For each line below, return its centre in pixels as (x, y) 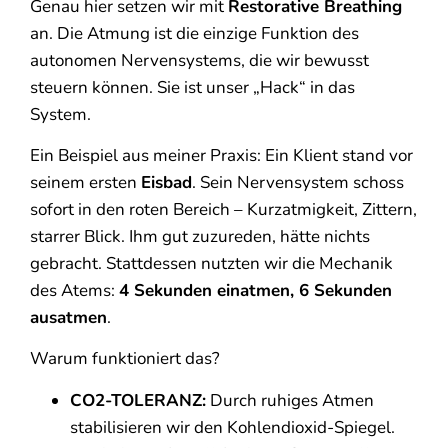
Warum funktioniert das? (125, 359)
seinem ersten (85, 182)
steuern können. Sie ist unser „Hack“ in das (192, 87)
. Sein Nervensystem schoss (298, 182)
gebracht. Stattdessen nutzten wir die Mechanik (211, 263)
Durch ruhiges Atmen (290, 400)
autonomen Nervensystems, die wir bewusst (199, 60)
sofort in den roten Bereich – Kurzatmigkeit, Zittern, (223, 209)
